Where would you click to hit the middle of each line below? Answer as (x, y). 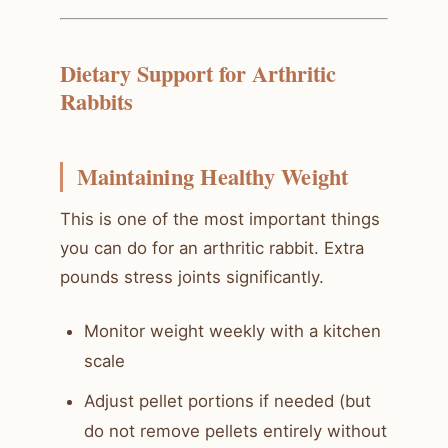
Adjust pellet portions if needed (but (227, 400)
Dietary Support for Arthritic (198, 73)
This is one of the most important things (220, 219)
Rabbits (96, 101)
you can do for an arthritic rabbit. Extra (212, 248)
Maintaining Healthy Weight (212, 176)
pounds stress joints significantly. (192, 277)
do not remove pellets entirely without (235, 430)
